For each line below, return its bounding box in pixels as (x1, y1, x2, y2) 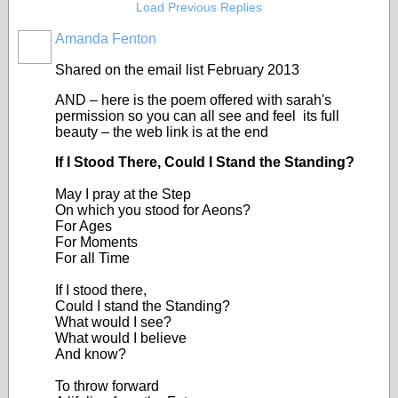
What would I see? (55, 314, 171, 330)
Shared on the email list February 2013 (55, 62, 299, 77)
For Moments (55, 235, 138, 250)
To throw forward (55, 378, 159, 394)
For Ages (55, 219, 112, 234)
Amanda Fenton (55, 31, 156, 46)
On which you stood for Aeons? (55, 203, 251, 218)
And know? (55, 346, 126, 362)
